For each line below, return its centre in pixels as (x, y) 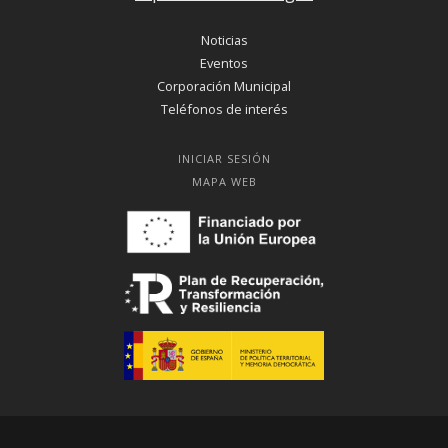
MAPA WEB (224, 181)
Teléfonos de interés (224, 109)
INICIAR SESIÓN (224, 158)
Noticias (224, 40)
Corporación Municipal (224, 86)
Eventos (224, 63)
